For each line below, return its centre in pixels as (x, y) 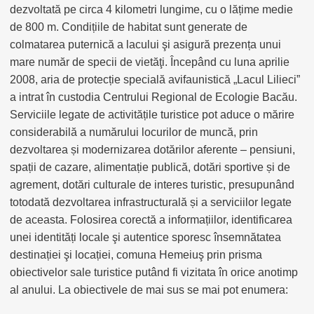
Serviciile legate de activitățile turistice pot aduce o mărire (152, 115)
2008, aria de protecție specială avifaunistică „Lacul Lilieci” (155, 80)
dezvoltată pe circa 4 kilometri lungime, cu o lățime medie (151, 9)
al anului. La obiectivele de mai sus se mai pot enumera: (149, 290)
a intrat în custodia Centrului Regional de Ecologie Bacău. (153, 97)
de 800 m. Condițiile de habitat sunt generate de (129, 27)
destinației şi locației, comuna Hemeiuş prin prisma (136, 255)
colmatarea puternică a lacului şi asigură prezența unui (145, 45)
